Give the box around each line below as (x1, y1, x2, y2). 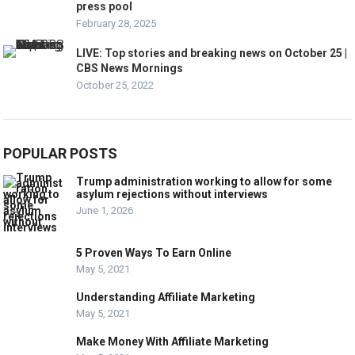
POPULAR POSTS (3, 145, 118, 162)
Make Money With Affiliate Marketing (76, 335, 269, 349)
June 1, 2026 (76, 204, 134, 217)
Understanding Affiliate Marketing (76, 291, 256, 304)
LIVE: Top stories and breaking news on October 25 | (76, 47, 348, 60)
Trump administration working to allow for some (76, 175, 333, 189)
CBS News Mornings (76, 62, 184, 75)
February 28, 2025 (76, 17, 157, 30)
